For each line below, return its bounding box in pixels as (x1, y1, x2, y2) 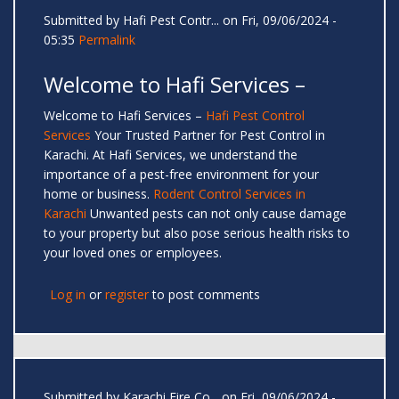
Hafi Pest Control (206, 107, 305, 125)
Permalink (78, 31, 135, 49)
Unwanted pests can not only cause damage (86, 205, 346, 223)
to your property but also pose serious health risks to (44, 224, 350, 242)
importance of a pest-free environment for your (44, 166, 319, 183)
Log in (50, 286, 85, 304)
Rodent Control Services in (153, 185, 305, 203)
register (105, 286, 149, 304)
